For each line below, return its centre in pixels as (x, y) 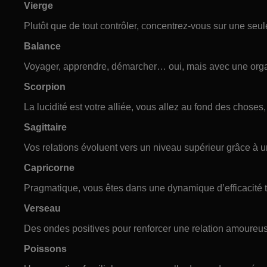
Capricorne (49, 167)
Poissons (45, 249)
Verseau (42, 208)
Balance (42, 46)
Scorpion (45, 86)
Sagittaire (45, 127)
